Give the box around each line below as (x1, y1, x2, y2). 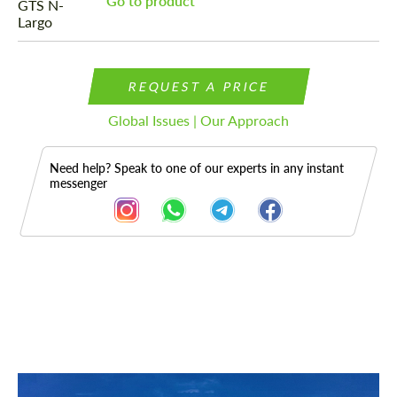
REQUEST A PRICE (127, 79, 270, 95)
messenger (50, 175, 107, 191)
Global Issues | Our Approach (108, 112, 289, 129)
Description (22, 302, 134, 329)
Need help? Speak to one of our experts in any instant (50, 160, 344, 176)
